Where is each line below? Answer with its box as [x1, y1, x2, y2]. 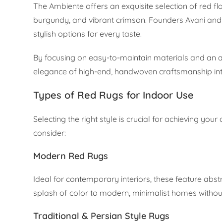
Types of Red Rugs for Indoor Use [33, 89, 194, 102]
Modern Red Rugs [33, 150, 109, 162]
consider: [33, 128, 66, 138]
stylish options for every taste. [33, 29, 142, 39]
